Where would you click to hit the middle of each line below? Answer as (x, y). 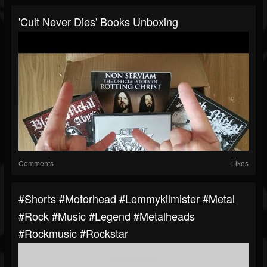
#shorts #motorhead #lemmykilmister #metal (127, 199)
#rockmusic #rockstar (73, 233)
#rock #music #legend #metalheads (107, 216)
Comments (36, 163)
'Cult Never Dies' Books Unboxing (98, 22)
